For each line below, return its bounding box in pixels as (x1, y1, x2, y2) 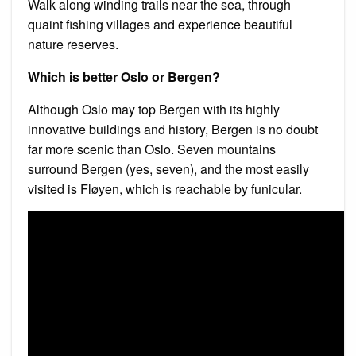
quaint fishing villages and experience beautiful (28, 14, 292, 33)
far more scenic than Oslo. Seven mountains (28, 139, 276, 158)
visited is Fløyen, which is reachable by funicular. (28, 179, 302, 198)
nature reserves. (28, 34, 118, 53)
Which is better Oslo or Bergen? (28, 67, 220, 86)
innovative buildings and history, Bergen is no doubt (28, 119, 318, 138)
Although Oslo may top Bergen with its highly (28, 99, 280, 118)
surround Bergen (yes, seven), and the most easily (28, 159, 309, 178)
